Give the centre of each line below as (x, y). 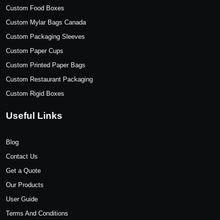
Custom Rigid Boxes (35, 93)
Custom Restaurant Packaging (49, 79)
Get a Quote (23, 170)
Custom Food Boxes (35, 8)
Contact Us (22, 156)
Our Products (25, 185)
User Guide (22, 199)
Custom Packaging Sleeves (45, 36)
